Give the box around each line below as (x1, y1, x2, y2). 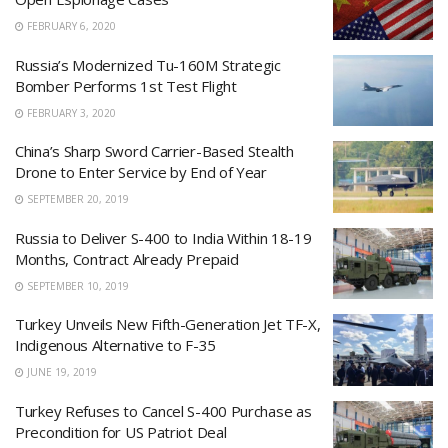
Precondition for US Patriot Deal (15, 421, 227, 442)
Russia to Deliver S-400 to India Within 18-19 (15, 227, 312, 248)
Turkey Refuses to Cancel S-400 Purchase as (15, 400, 312, 421)
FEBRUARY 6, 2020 (24, 19, 116, 33)
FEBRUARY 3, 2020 (24, 105, 116, 120)
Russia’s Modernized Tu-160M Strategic (15, 54, 281, 75)
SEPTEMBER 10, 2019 (24, 278, 129, 293)
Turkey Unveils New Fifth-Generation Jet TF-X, (15, 314, 321, 334)
